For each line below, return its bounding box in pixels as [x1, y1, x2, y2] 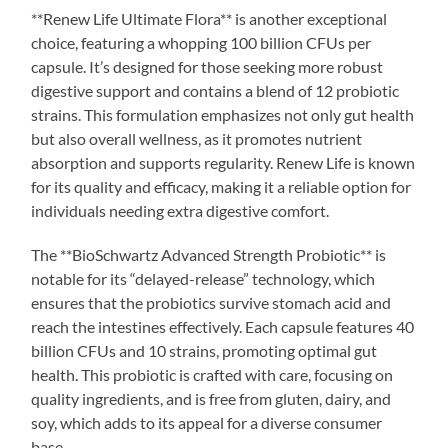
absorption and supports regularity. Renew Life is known [31, 152, 416, 172]
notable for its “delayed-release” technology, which [31, 268, 376, 288]
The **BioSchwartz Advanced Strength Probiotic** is [31, 244, 387, 264]
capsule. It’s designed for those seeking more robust [31, 56, 384, 76]
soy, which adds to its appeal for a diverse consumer [31, 412, 383, 432]
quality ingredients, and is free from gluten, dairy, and [31, 388, 392, 408]
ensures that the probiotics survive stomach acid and [31, 292, 392, 312]
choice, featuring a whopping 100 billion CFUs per [31, 32, 372, 52]
